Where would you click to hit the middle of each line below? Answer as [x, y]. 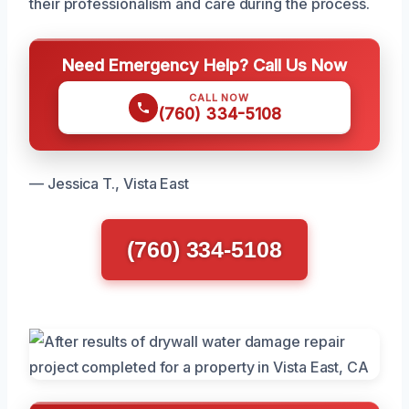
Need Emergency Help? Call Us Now [204, 65]
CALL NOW [219, 98]
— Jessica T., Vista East [110, 184]
